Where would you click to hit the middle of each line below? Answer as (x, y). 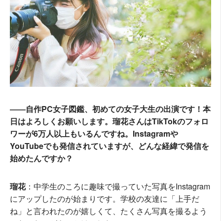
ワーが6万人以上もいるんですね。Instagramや (94, 134)
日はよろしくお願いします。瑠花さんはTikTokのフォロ (109, 121)
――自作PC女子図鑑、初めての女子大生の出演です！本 (110, 109)
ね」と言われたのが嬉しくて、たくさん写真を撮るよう (109, 211)
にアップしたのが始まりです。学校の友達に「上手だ (105, 199)
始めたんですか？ (41, 158)
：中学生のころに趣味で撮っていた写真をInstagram (118, 186)
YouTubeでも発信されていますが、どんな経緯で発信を (110, 146)
